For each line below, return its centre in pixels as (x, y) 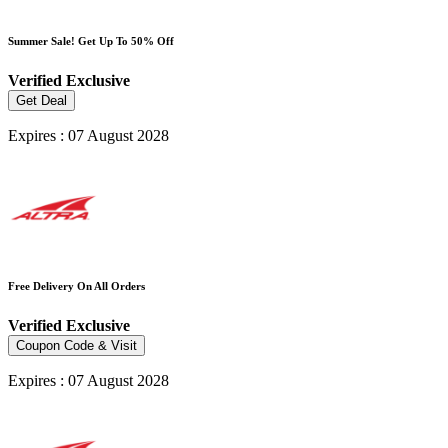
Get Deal (41, 101)
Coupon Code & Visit (76, 346)
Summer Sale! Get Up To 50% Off (91, 41)
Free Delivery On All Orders (76, 286)
